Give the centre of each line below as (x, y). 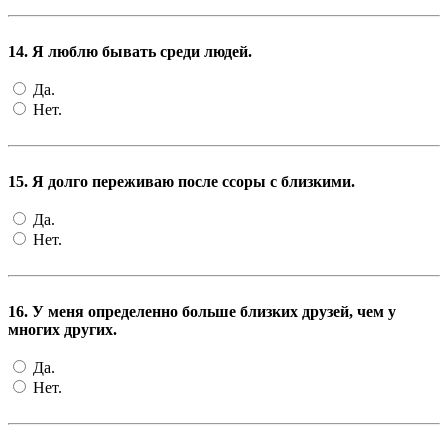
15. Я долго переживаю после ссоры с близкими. (181, 181)
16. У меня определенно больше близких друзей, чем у (202, 311)
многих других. (62, 329)
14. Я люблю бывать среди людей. (130, 51)
